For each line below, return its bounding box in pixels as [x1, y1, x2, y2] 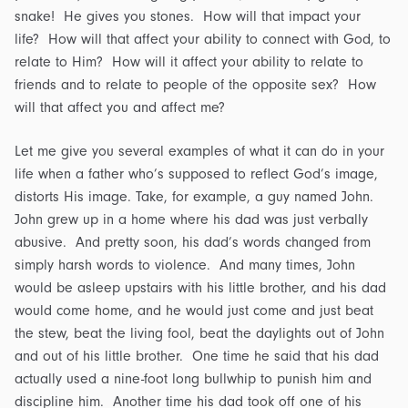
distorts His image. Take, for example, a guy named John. [15, 189, 378, 205]
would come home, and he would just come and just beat [15, 302, 373, 319]
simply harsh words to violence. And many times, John [15, 257, 355, 273]
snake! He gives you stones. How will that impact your [15, 8, 361, 25]
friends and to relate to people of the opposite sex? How [15, 76, 376, 94]
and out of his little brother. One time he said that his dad [15, 348, 379, 364]
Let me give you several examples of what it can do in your [15, 143, 384, 159]
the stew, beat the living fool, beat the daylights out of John [15, 325, 384, 342]
